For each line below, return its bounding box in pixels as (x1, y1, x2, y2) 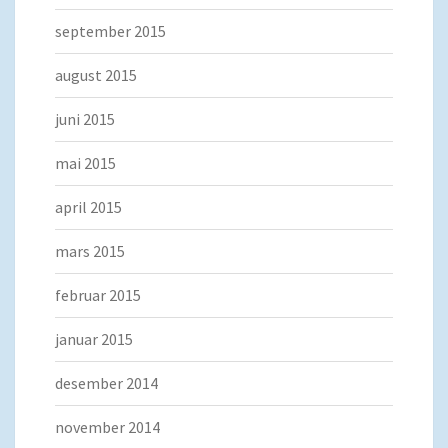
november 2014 (55, 417, 160, 438)
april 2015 (55, 197, 122, 218)
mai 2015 (55, 153, 116, 174)
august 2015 (55, 65, 137, 86)
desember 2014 (55, 373, 158, 394)
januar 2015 (55, 329, 133, 350)
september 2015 (55, 21, 166, 42)
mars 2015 (55, 241, 125, 262)
